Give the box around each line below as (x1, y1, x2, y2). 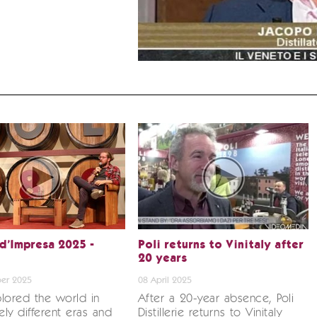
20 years (137, 254, 187, 264)
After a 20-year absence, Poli (137, 293, 294, 305)
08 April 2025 (137, 276, 192, 285)
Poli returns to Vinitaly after (137, 241, 304, 250)
